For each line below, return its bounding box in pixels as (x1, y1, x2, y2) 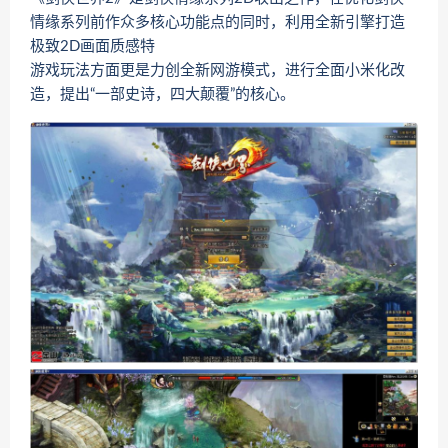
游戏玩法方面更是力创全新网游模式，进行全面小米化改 (30, 63, 405, 78)
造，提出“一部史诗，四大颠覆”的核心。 (30, 87, 295, 102)
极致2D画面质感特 (30, 39, 155, 54)
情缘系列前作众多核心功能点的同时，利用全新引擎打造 (30, 15, 405, 30)
